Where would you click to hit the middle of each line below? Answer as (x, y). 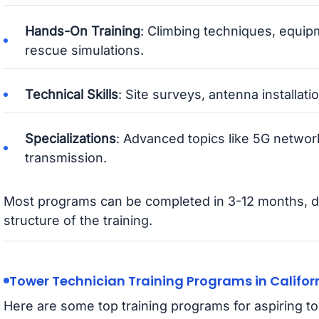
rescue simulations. (84, 51)
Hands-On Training (82, 31)
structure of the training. (78, 220)
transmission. (66, 157)
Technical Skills (71, 94)
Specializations (70, 138)
